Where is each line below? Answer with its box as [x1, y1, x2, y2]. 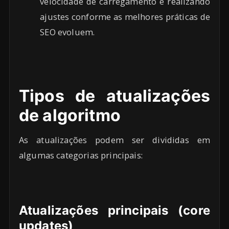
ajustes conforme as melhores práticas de [40, 11, 210, 23]
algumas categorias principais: [19, 149, 143, 161]
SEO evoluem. [40, 26, 95, 38]
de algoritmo [19, 105, 121, 125]
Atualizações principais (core [19, 203, 210, 218]
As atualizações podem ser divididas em [19, 133, 210, 146]
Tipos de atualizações [19, 85, 210, 106]
